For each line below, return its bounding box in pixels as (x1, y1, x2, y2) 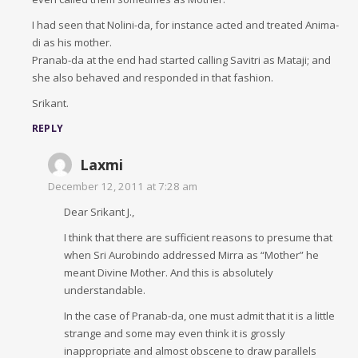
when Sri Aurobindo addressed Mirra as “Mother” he (64, 248, 319, 262)
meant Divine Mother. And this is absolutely (64, 265, 273, 280)
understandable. (64, 283, 145, 297)
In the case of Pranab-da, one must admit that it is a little (64, 308, 335, 323)
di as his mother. (32, 35, 112, 50)
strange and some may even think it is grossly (64, 326, 285, 340)
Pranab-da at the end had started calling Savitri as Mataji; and (32, 53, 331, 67)
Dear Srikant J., (64, 205, 134, 219)
